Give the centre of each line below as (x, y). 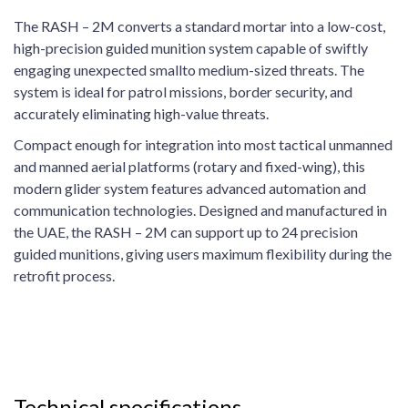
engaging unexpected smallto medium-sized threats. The (189, 69)
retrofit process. (64, 275)
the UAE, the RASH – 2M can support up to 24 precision (186, 231)
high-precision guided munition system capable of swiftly (191, 47)
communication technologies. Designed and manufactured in (200, 209)
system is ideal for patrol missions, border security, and (183, 91)
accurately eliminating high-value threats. (141, 113)
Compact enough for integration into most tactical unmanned (203, 144)
